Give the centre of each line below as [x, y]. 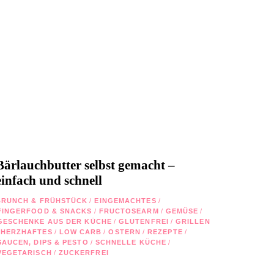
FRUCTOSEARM [129, 211]
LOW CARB [80, 231]
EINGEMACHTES [125, 200]
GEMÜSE [182, 211]
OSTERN [125, 231]
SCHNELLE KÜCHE [131, 242]
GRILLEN [193, 221]
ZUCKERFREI [83, 252]
